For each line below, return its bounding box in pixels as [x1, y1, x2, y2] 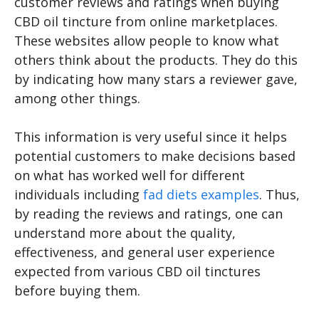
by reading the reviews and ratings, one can [14, 205, 283, 223]
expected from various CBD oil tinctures [14, 263, 261, 281]
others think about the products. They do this [14, 51, 298, 69]
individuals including [14, 186, 143, 204]
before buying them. [14, 282, 144, 300]
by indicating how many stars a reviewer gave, [14, 70, 298, 88]
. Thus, [259, 186, 300, 204]
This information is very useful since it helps [14, 128, 287, 146]
